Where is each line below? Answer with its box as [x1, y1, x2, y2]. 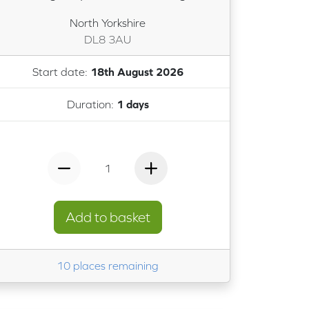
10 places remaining [57, 259, 159, 272]
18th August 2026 [90, 66, 183, 79]
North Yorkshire [70, 16, 146, 29]
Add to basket [65, 209, 150, 225]
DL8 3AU [84, 32, 131, 46]
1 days [116, 98, 149, 111]
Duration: [66, 98, 117, 111]
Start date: [32, 66, 90, 79]
